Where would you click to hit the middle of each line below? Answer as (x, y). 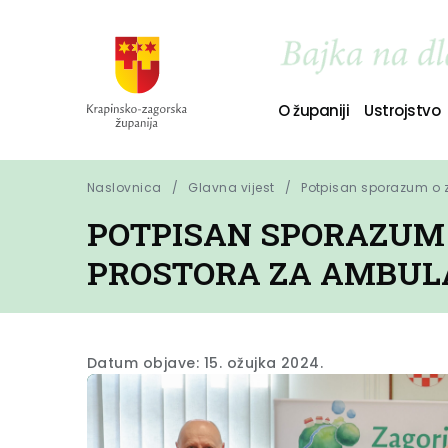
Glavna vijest (231, 187)
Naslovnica (124, 187)
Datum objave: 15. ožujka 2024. (205, 363)
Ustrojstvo (402, 110)
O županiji (313, 110)
